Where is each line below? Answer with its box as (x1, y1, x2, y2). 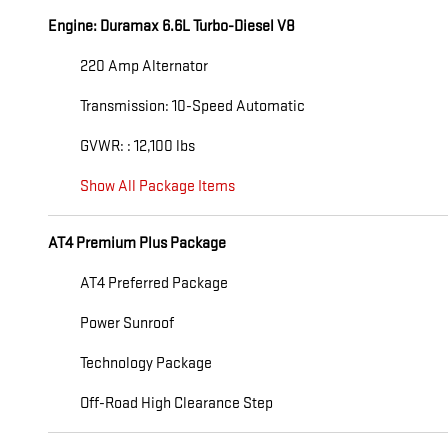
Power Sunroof (80, 313, 174, 333)
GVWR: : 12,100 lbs (80, 136, 195, 156)
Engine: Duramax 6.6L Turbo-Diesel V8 (48, 16, 295, 36)
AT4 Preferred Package (80, 273, 228, 293)
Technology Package (80, 353, 212, 373)
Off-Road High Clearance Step (80, 393, 273, 413)
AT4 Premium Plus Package (48, 233, 226, 253)
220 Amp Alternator (80, 56, 208, 76)
